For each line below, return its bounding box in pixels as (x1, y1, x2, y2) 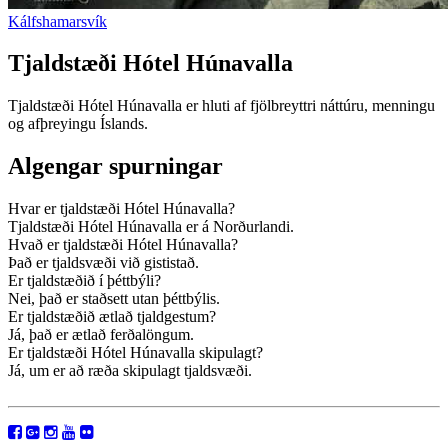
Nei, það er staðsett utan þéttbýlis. (8, 290, 220, 308)
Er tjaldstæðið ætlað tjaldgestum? (8, 308, 216, 326)
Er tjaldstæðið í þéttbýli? (8, 272, 161, 290)
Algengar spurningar (8, 153, 223, 180)
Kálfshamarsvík (8, 12, 107, 30)
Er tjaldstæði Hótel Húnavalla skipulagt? (8, 344, 263, 362)
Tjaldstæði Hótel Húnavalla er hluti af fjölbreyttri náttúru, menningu (8, 97, 435, 115)
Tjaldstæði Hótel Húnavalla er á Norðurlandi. (8, 218, 294, 236)
